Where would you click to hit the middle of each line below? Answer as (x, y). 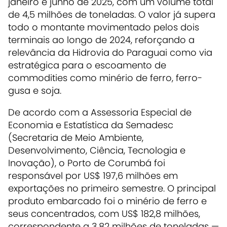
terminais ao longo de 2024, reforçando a (101, 40)
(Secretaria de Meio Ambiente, (76, 138)
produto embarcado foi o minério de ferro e (107, 201)
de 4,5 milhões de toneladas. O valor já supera (112, 15)
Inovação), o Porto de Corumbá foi (87, 163)
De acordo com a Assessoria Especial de (100, 112)
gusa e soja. (35, 91)
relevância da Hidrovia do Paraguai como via (110, 53)
